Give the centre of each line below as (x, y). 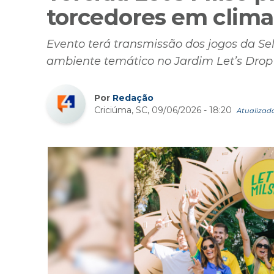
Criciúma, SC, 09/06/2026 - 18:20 (164, 110)
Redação (133, 98)
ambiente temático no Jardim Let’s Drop (160, 61)
